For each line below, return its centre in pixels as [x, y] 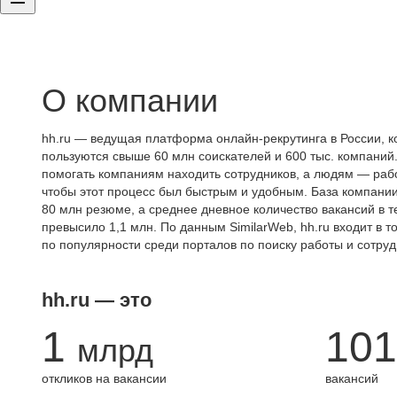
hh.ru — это [97, 300]
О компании [130, 101]
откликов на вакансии [104, 378]
